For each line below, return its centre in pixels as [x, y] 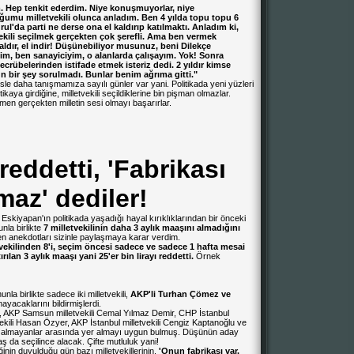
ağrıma [158, 74]
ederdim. [69, 8]
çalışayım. [156, 55]
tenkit [36, 8]
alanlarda [114, 55]
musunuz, [137, 46]
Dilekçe [196, 46]
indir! [42, 46]
